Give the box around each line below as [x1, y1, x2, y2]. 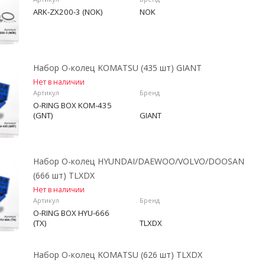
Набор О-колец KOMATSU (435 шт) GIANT [33, 62, 202, 73]
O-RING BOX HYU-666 [33, 208, 109, 218]
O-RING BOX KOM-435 [33, 100, 112, 111]
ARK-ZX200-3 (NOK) [33, 7, 102, 17]
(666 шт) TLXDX [33, 170, 95, 181]
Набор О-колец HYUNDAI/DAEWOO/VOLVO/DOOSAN [33, 156, 244, 167]
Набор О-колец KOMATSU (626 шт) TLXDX [33, 249, 202, 260]
